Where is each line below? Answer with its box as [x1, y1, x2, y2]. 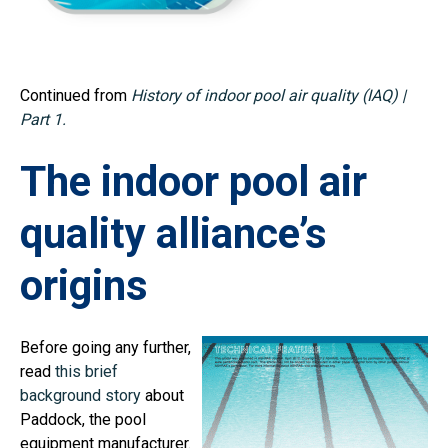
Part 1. [20, 110, 66, 130]
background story [20, 386, 141, 406]
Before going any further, [20, 338, 191, 358]
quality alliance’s [20, 209, 327, 259]
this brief [55, 362, 118, 382]
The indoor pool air [20, 157, 367, 207]
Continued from [20, 86, 131, 106]
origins [20, 261, 148, 311]
